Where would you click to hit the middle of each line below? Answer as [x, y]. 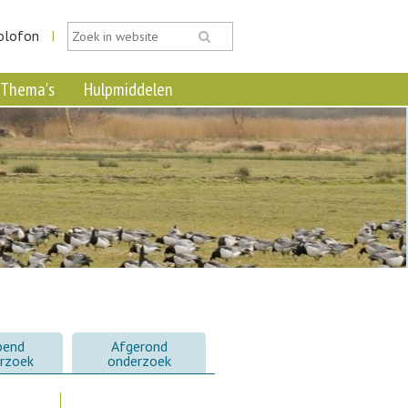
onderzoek [139, 361]
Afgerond [139, 346]
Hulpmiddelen [128, 89]
